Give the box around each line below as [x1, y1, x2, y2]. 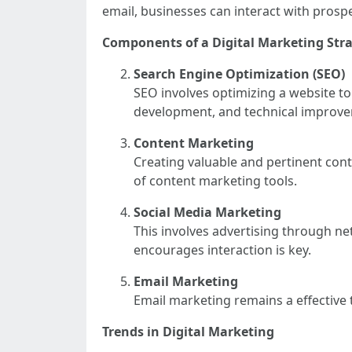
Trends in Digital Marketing [102, 323, 274, 340]
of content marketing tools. [134, 172, 297, 189]
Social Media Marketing [134, 203, 281, 221]
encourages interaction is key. [134, 241, 311, 258]
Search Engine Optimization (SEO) [134, 65, 345, 82]
